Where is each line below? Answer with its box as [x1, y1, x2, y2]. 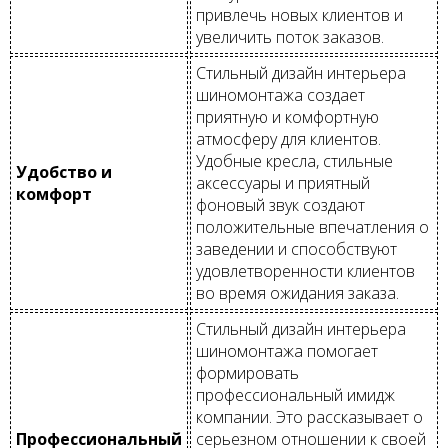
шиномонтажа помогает [196, 339, 378, 362]
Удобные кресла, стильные [196, 149, 393, 172]
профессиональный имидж [196, 383, 395, 406]
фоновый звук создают [196, 193, 365, 216]
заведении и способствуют [196, 237, 397, 260]
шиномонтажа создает [196, 83, 365, 106]
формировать [196, 361, 299, 384]
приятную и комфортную [196, 105, 379, 128]
